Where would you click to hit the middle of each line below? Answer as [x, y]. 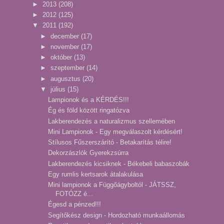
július [59, 89]
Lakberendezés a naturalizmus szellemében [112, 121]
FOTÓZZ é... [74, 194]
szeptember [68, 68]
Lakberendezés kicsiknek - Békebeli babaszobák [119, 163]
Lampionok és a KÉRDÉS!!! [89, 100]
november [65, 46]
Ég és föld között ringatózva [89, 110]
